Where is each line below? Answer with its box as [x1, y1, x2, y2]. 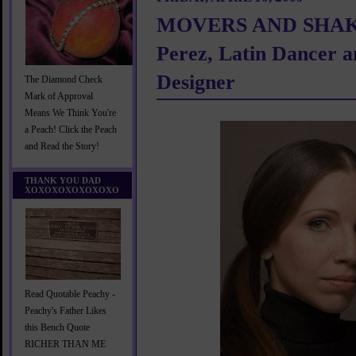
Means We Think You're [25, 108, 116, 118]
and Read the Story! [25, 141, 99, 152]
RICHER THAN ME [25, 339, 106, 350]
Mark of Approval [25, 91, 93, 102]
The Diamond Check [25, 75, 103, 85]
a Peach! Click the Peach [25, 125, 117, 135]
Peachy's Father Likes [25, 306, 106, 316]
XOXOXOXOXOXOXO [25, 185, 119, 195]
